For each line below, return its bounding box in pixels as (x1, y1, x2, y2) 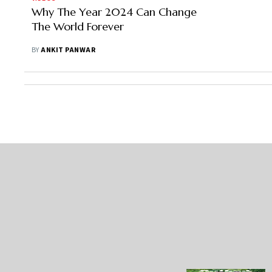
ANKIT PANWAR (41, 45, 96, 55)
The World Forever (32, 19, 124, 33)
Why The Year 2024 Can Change (32, 5, 197, 19)
